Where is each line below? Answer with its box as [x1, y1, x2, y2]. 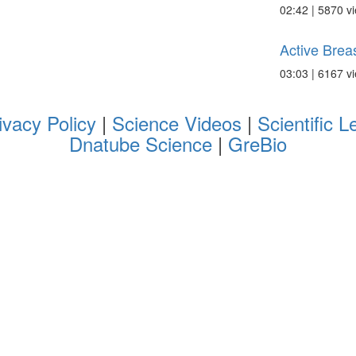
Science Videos [111, 109, 242, 137]
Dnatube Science [69, 130, 218, 157]
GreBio [228, 130, 287, 157]
